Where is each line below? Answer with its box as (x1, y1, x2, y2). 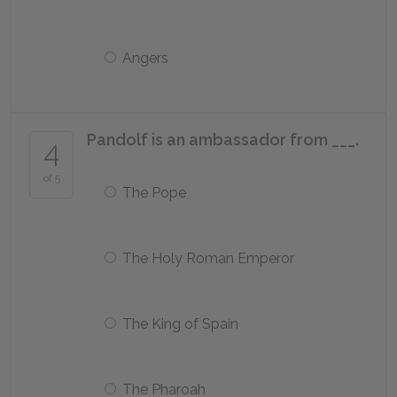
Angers (122, 50, 168, 66)
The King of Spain (122, 315, 238, 332)
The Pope (122, 184, 186, 201)
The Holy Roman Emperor (122, 250, 294, 267)
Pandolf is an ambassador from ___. (87, 130, 359, 149)
